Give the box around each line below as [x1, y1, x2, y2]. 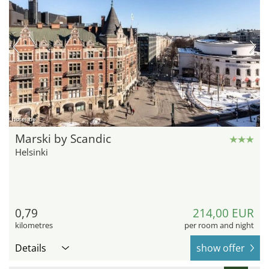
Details [15, 241, 46, 255]
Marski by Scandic [15, 131, 111, 147]
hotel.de [12, 115, 36, 124]
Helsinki [15, 146, 48, 159]
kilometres [15, 220, 53, 231]
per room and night [184, 220, 254, 231]
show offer [196, 241, 245, 255]
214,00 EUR [193, 205, 254, 222]
